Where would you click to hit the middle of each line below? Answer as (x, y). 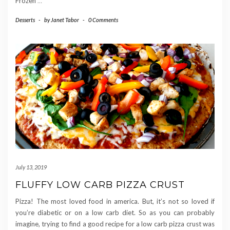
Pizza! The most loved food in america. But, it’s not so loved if (115, 201)
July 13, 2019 (31, 167)
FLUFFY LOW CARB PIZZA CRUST (100, 185)
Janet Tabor (65, 20)
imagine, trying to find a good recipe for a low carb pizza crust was (115, 224)
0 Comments (103, 20)
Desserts (25, 20)
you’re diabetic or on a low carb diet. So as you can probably (115, 212)
